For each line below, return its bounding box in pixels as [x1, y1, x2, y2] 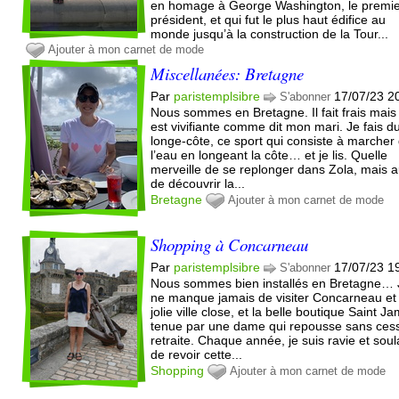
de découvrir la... [151, 175, 246, 191]
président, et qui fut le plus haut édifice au [151, 12, 387, 27]
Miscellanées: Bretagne [151, 61, 305, 85]
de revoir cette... [151, 346, 243, 362]
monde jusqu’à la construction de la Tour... [151, 26, 389, 41]
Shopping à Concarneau [151, 232, 309, 256]
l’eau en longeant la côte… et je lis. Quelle [151, 147, 388, 162]
